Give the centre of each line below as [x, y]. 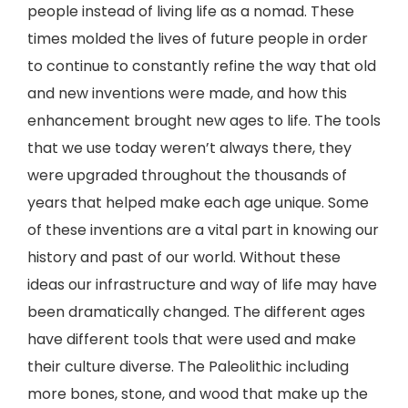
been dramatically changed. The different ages [196, 312]
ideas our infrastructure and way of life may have [202, 285]
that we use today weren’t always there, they [189, 148]
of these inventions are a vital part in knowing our [203, 230]
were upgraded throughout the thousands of [187, 175]
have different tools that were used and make [192, 339]
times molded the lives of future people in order [198, 39]
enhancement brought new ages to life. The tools [204, 121]
